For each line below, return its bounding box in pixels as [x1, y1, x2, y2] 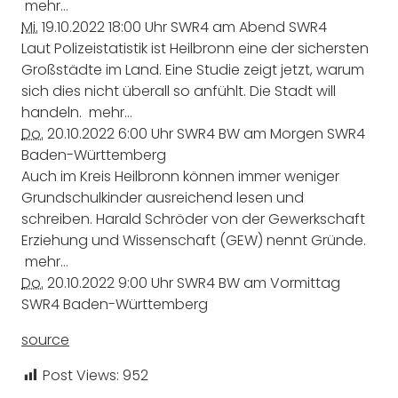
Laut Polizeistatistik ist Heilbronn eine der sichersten [21, 38, 369, 60]
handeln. [21, 102, 89, 123]
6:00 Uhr [118, 123, 173, 145]
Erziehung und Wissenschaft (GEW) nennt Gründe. [21, 230, 366, 251]
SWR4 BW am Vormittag [177, 273, 340, 294]
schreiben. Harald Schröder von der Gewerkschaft [21, 209, 365, 230]
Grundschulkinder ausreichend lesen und [21, 187, 304, 209]
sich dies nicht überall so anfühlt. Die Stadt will [21, 81, 336, 102]
